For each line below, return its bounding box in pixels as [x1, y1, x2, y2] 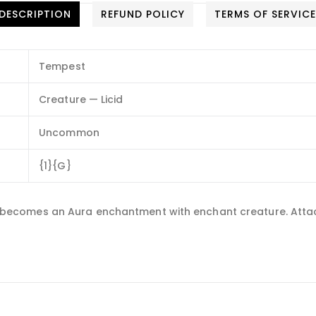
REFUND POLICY [101, 7, 185, 22]
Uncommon [39, 126, 99, 140]
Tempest [39, 59, 85, 74]
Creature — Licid [39, 92, 123, 107]
